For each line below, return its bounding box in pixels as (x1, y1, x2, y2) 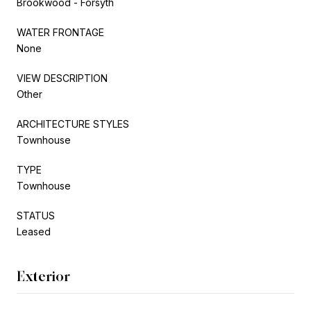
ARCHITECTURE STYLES (17, 117, 129, 130)
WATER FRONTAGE (17, 26, 104, 38)
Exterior (17, 267, 70, 285)
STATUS (17, 209, 55, 221)
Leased (17, 225, 51, 237)
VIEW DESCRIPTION (17, 72, 108, 84)
